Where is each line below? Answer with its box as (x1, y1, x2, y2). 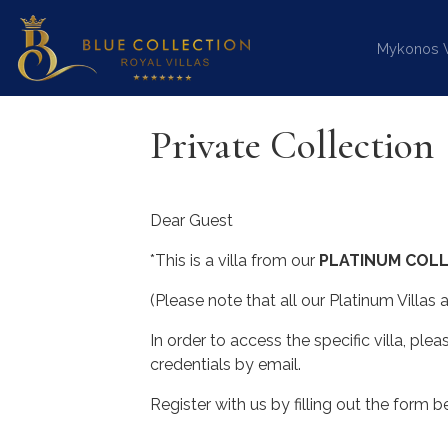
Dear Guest (150, 211, 233, 230)
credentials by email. (150, 355, 301, 374)
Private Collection (150, 121, 434, 169)
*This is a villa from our (150, 251, 315, 270)
